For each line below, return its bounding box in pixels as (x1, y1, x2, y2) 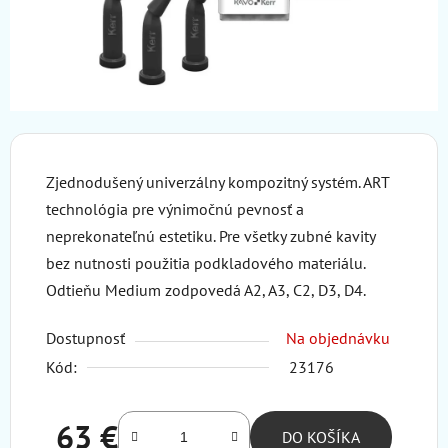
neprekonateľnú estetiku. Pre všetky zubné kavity (46, 226, 375, 246)
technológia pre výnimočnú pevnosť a (46, 199, 304, 219)
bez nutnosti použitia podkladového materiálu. (46, 253, 365, 273)
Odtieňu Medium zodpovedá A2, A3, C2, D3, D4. (46, 280, 366, 300)
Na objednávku (286, 328, 390, 348)
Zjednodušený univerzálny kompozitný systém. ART (46, 172, 389, 192)
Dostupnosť (46, 328, 125, 348)
